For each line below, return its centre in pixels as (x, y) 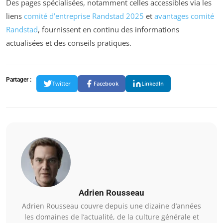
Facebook (106, 83)
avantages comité (184, 16)
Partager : (19, 79)
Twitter (61, 83)
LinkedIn (153, 83)
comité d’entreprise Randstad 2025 (84, 16)
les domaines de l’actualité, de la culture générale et (111, 217)
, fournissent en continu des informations (109, 29)
